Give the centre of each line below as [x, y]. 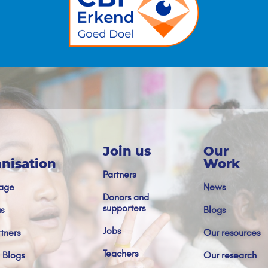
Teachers [121, 254]
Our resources [232, 233]
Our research [230, 256]
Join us [127, 151]
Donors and [126, 198]
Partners [119, 175]
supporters [124, 208]
